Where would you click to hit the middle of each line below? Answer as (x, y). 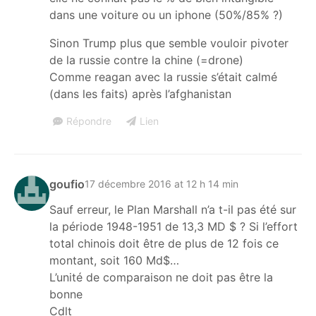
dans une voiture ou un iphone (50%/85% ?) (166, 14)
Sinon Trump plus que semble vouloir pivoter (169, 43)
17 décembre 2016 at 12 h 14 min (162, 184)
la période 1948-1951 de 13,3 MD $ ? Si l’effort (174, 226)
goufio (67, 184)
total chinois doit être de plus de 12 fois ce (164, 243)
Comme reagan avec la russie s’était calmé (163, 77)
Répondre (89, 121)
